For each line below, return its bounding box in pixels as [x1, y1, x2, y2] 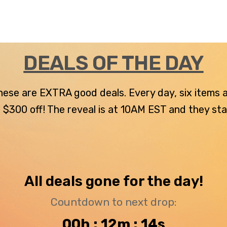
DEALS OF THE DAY [23, 51, 204, 75]
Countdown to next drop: [51, 195, 176, 208]
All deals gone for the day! [24, 172, 203, 190]
